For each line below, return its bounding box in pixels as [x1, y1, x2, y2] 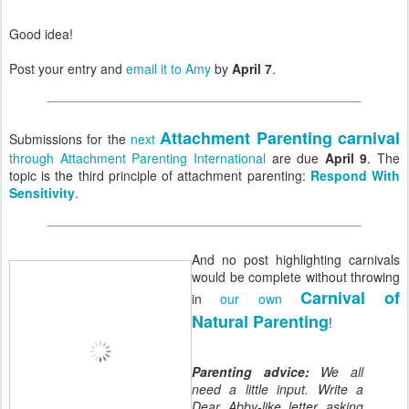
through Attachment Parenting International [9, 148, 266, 167]
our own [220, 288, 300, 308]
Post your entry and [9, 58, 126, 78]
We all [309, 362, 364, 381]
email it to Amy [126, 58, 211, 78]
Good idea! [9, 24, 73, 43]
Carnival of [299, 285, 400, 309]
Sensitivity [9, 183, 75, 202]
